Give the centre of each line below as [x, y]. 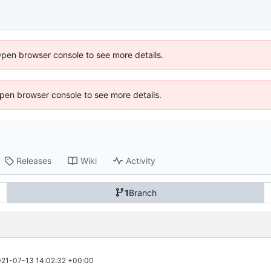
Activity [141, 161]
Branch [142, 192]
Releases [34, 161]
